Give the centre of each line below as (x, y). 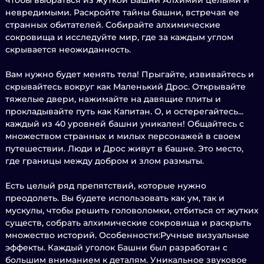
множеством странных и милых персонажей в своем (123, 136)
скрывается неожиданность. (68, 49)
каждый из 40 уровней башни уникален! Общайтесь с (125, 124)
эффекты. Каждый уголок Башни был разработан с (116, 247)
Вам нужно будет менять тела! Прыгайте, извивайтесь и (130, 74)
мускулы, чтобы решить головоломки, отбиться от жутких (132, 210)
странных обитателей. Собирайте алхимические (113, 25)
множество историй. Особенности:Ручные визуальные (127, 235)
